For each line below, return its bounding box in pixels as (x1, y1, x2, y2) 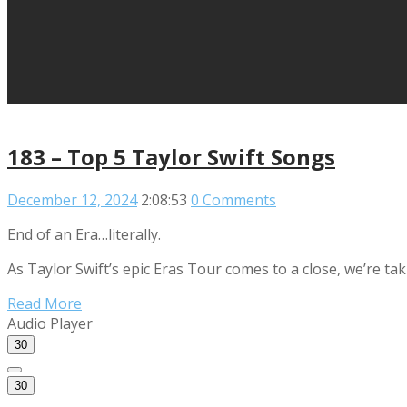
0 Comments (191, 189, 276, 210)
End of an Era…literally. (7, 223, 161, 244)
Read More (7, 293, 82, 313)
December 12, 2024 (7, 189, 137, 210)
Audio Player (7, 313, 93, 333)
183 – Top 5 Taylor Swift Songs (7, 141, 335, 172)
